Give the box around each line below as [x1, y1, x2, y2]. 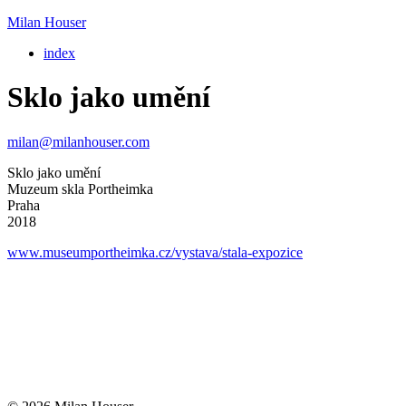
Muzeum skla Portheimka [7, 180, 153, 197]
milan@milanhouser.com [7, 133, 150, 150]
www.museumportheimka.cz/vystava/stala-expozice [7, 244, 303, 260]
